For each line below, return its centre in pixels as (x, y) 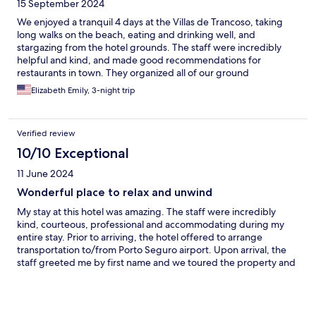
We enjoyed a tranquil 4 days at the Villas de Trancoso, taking (150, 22)
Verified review (46, 133)
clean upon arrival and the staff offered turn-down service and (153, 300)
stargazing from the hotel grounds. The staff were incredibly (149, 47)
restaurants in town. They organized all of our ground (133, 72)
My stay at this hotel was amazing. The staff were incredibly (146, 211)
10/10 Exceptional (73, 153)
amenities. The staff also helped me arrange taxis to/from (142, 275)
